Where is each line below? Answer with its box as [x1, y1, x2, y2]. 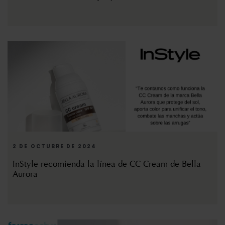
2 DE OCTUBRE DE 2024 [13, 143, 96, 151]
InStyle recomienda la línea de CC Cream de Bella [13, 159, 201, 170]
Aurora [13, 169, 38, 180]
